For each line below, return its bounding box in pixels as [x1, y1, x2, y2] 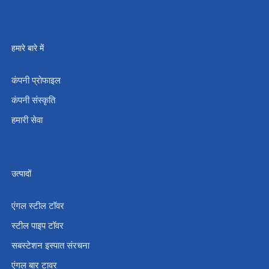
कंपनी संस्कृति [11, 94, 55, 106]
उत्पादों [11, 168, 31, 180]
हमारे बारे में [11, 42, 44, 54]
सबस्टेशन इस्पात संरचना [11, 239, 89, 252]
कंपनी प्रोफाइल [11, 74, 61, 86]
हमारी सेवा [11, 113, 43, 126]
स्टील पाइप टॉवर [11, 219, 64, 232]
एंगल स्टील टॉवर [11, 199, 64, 212]
